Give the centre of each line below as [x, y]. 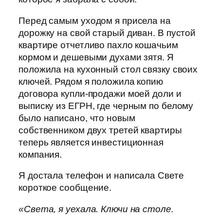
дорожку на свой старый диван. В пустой [107, 33]
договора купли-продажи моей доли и [100, 93]
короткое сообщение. [65, 188]
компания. [40, 154]
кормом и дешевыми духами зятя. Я [96, 57]
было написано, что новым [77, 118]
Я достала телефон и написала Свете [101, 176]
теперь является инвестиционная [91, 142]
